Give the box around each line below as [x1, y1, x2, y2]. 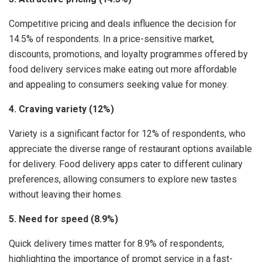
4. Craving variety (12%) [9, 104, 114, 115]
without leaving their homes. [9, 189, 123, 201]
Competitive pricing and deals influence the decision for [9, 18, 236, 30]
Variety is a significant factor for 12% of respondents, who [9, 128, 246, 140]
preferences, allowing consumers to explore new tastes [9, 174, 237, 185]
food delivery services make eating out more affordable [9, 64, 237, 75]
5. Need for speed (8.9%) [9, 213, 118, 225]
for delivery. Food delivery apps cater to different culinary [9, 158, 243, 170]
